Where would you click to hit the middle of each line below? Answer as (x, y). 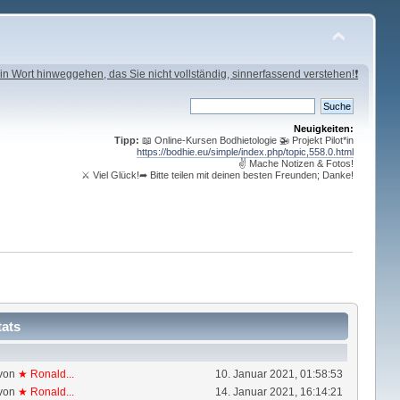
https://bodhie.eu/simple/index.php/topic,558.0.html (246, 152)
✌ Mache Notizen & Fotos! (295, 163)
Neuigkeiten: (324, 129)
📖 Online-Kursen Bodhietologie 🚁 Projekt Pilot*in (247, 140)
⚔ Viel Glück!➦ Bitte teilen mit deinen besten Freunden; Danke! (218, 175)
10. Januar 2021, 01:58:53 (279, 374)
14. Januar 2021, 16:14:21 (279, 392)
